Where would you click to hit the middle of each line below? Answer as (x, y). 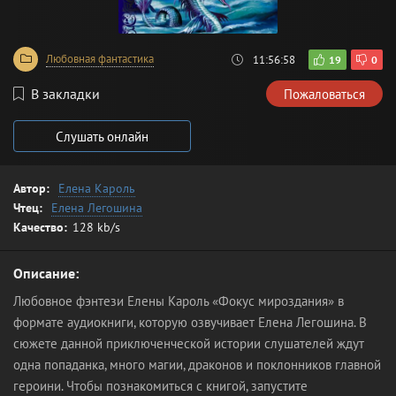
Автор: (31, 188)
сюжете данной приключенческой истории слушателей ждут (189, 343)
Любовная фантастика (100, 59)
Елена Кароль (97, 188)
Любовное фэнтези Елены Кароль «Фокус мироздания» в (179, 301)
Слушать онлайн (102, 136)
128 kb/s (96, 227)
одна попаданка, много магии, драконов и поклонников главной (197, 365)
